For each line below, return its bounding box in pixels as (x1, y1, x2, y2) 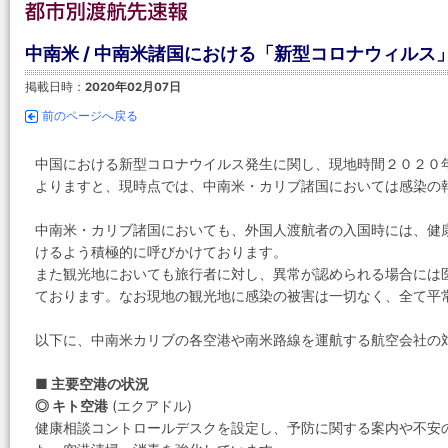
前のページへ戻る (42, 109, 138, 123)
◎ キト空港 (35, 397, 108, 414)
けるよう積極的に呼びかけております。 (35, 243, 287, 260)
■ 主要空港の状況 (35, 375, 149, 392)
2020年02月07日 (85, 80, 181, 94)
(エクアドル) (108, 397, 192, 414)
